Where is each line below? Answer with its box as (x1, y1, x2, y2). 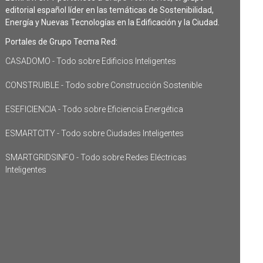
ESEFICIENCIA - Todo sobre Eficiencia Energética (5, 104, 183, 114)
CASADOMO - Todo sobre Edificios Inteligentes (5, 56, 176, 66)
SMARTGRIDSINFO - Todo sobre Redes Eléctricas (5, 153, 187, 163)
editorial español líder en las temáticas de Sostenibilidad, (5, 5, 214, 15)
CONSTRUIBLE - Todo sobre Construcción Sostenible (5, 80, 202, 90)
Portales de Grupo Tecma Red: (5, 37, 117, 47)
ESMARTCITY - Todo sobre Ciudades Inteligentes (5, 129, 184, 139)
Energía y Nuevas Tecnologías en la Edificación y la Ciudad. (5, 18, 220, 28)
